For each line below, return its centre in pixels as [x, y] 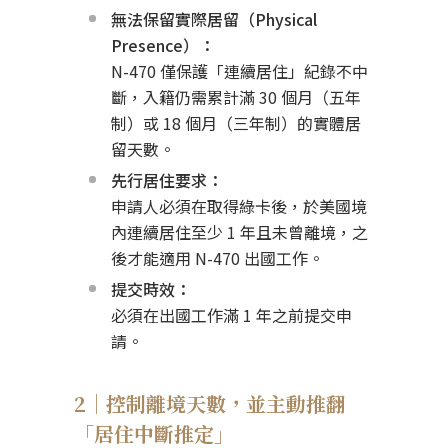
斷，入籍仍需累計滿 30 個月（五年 [236, 96]
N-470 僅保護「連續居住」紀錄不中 [239, 70]
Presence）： [163, 44]
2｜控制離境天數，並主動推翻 [210, 403]
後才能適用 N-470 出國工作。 [217, 257]
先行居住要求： [167, 179]
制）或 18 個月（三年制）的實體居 [236, 122]
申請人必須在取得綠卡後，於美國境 [239, 205]
